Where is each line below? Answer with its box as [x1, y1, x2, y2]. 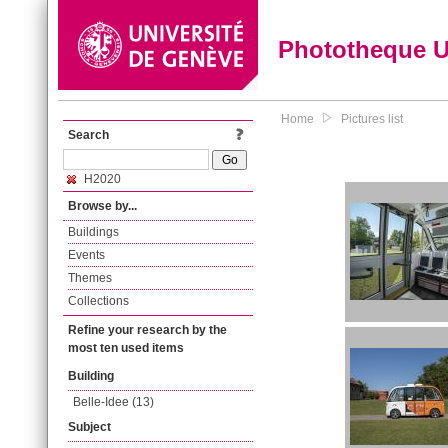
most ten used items [68, 341, 184, 355]
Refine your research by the [68, 323, 227, 337]
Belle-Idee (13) [73, 395, 154, 409]
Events [68, 248, 105, 262]
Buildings [68, 225, 119, 239]
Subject [68, 420, 111, 434]
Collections [68, 294, 129, 308]
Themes [68, 271, 112, 285]
